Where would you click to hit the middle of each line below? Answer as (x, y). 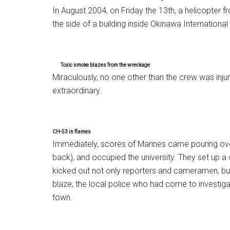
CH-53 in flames (72, 132)
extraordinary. (77, 91)
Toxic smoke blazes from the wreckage (105, 65)
